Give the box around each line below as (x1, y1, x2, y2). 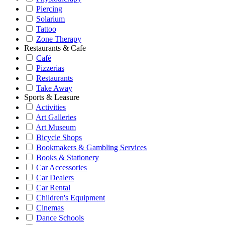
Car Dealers (36, 173, 74, 182)
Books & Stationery (36, 153, 99, 162)
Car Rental (36, 183, 70, 192)
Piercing (36, 5, 62, 13)
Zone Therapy (36, 35, 81, 43)
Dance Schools (36, 213, 84, 222)
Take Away (36, 84, 72, 92)
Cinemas (36, 203, 64, 212)
